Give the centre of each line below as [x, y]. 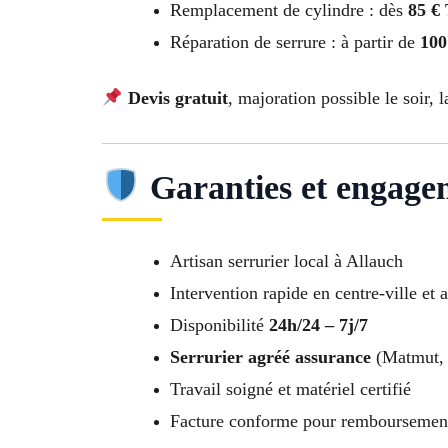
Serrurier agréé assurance [270, 356]
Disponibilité [219, 324]
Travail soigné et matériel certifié [290, 388]
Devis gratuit [177, 98]
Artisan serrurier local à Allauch [286, 260]
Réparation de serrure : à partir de [295, 42]
